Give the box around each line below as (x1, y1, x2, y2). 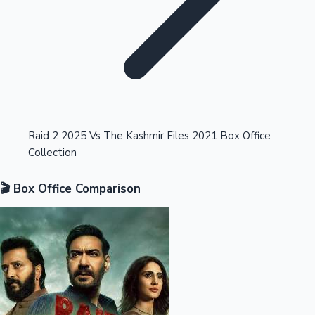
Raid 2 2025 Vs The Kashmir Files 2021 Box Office (28, 129, 271, 143)
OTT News (19, 169, 75, 184)
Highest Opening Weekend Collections (19, 56, 220, 70)
